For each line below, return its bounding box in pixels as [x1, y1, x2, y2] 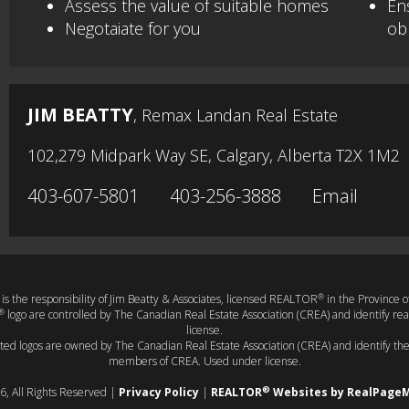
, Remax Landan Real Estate [133, 104, 338, 127]
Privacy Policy [119, 384, 199, 401]
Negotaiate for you [65, 17, 201, 40]
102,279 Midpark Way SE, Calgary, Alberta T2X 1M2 [27, 144, 400, 167]
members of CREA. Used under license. [108, 353, 301, 370]
